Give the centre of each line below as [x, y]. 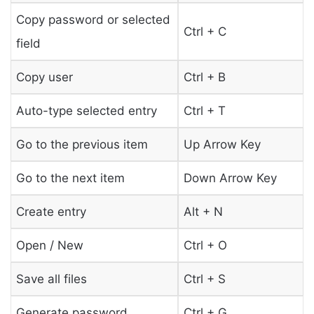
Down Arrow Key [230, 178]
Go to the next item [70, 178]
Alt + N [203, 211]
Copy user [44, 77]
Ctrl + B [204, 77]
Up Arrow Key [222, 144]
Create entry [51, 211]
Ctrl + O [205, 245]
